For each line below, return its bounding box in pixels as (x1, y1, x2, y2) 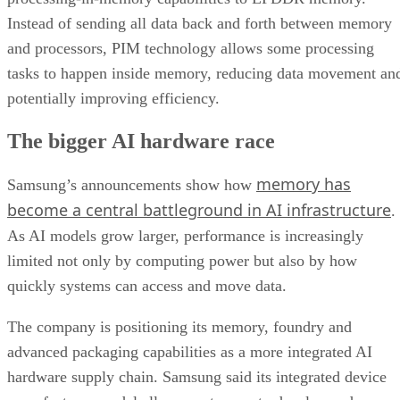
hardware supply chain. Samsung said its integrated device (7, 367, 387, 386)
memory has (256, 172, 351, 195)
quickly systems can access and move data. (7, 276, 287, 295)
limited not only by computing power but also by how (7, 251, 357, 270)
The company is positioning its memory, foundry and (7, 317, 352, 336)
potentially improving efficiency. (7, 88, 220, 107)
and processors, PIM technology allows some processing (7, 38, 374, 57)
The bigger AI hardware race (7, 129, 275, 153)
